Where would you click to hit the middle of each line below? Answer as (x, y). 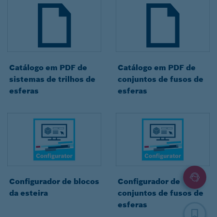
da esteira (29, 193)
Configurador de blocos (54, 181)
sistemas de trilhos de (52, 79)
